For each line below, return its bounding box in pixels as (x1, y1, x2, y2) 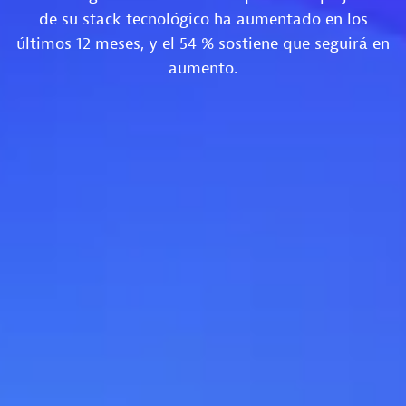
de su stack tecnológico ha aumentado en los (38, 8, 368, 30)
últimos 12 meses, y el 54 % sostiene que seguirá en (16, 33, 390, 54)
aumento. (169, 57, 237, 79)
